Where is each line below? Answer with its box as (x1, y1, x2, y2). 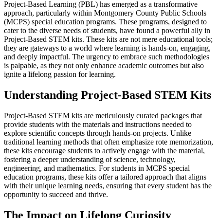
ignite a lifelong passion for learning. (4, 70, 116, 78)
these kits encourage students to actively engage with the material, (4, 146, 205, 155)
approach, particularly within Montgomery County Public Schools (4, 8, 206, 17)
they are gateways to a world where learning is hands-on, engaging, (4, 43, 211, 52)
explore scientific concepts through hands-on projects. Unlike (4, 128, 191, 137)
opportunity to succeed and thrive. (4, 190, 108, 199)
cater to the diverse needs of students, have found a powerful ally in (4, 26, 210, 35)
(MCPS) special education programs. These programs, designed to (4, 17, 207, 26)
